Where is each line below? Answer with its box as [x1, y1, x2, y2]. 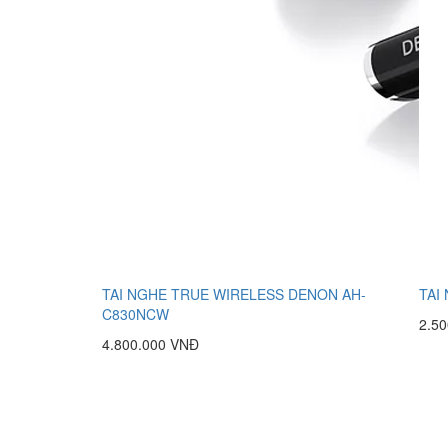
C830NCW [102, 304, 169, 324]
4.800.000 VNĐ [102, 334, 199, 354]
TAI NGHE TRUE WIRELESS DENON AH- [102, 284, 366, 304]
